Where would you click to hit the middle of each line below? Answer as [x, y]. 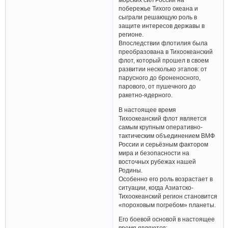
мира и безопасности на [154, 153]
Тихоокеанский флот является [163, 118]
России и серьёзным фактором [164, 144]
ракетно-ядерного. [146, 95]
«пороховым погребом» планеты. [167, 205]
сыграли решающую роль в [158, 17]
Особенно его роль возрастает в [166, 179]
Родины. [131, 170]
